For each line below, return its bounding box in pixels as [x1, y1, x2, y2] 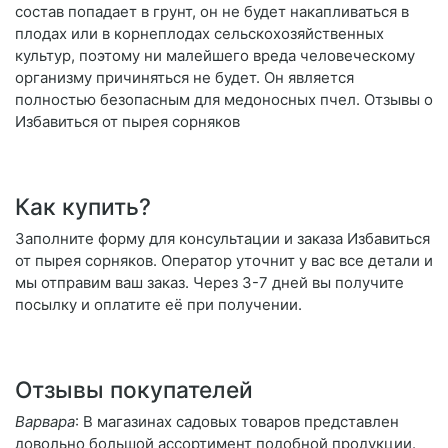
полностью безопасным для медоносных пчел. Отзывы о [15, 90, 433, 110]
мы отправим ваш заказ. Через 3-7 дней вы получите [15, 273, 404, 293]
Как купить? [15, 193, 151, 221]
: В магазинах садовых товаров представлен [75, 412, 399, 432]
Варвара [15, 412, 75, 432]
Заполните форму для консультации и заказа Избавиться [15, 229, 430, 249]
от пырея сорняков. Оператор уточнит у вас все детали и [15, 251, 433, 271]
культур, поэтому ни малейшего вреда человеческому [15, 46, 415, 66]
